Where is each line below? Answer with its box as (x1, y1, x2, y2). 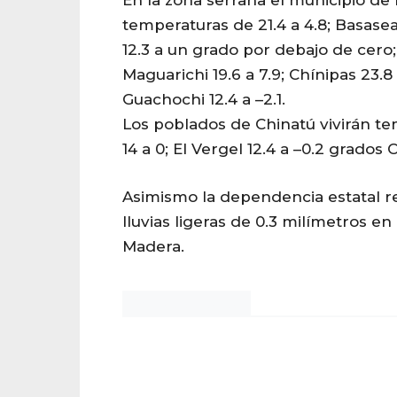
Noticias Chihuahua (133, 296, 240, 311)
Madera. (122, 237, 184, 255)
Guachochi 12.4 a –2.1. (122, 90, 285, 108)
